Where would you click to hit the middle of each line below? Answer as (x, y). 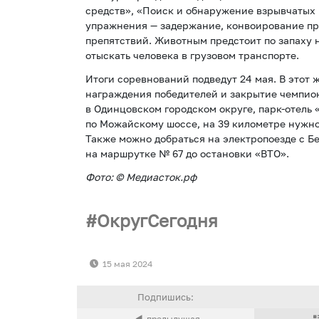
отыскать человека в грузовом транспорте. (192, 55)
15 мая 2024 (127, 264)
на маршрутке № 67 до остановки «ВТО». (187, 153)
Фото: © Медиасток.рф (141, 177)
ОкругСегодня (157, 221)
